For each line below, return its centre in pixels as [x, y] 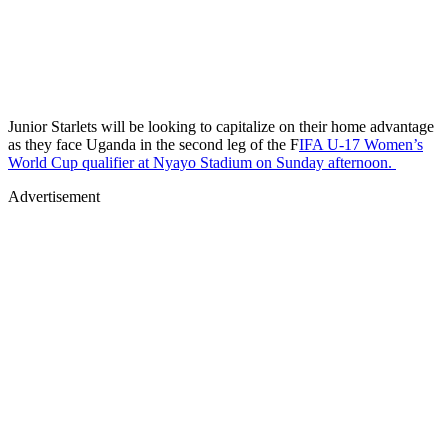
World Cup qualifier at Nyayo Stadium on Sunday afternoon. [202, 162]
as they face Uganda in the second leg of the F [153, 144]
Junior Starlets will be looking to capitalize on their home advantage [221, 126]
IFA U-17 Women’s [361, 144]
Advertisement [54, 196]
